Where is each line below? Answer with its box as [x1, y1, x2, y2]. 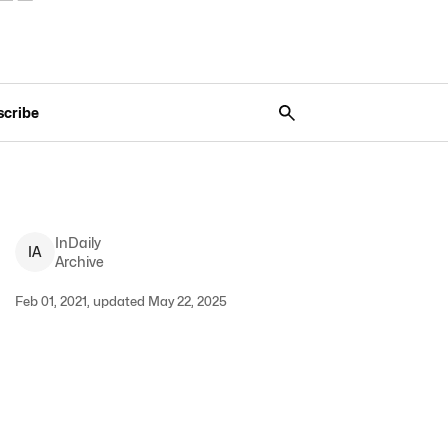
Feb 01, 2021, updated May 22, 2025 [14, 293, 227, 309]
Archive [54, 253, 104, 270]
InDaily [54, 234, 101, 251]
